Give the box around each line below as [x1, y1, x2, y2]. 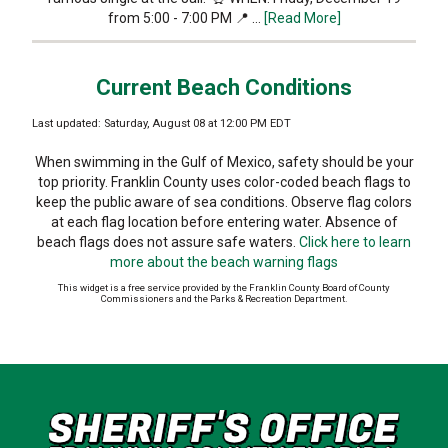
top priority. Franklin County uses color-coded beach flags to [37, 174, 411, 191]
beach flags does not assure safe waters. [37, 234, 299, 251]
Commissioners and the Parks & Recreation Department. [100, 293, 348, 305]
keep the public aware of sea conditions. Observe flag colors [36, 194, 412, 211]
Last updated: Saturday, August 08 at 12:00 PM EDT [32, 117, 292, 131]
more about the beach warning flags [110, 254, 338, 271]
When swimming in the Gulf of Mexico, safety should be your [34, 154, 414, 171]
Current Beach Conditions [96, 75, 352, 101]
